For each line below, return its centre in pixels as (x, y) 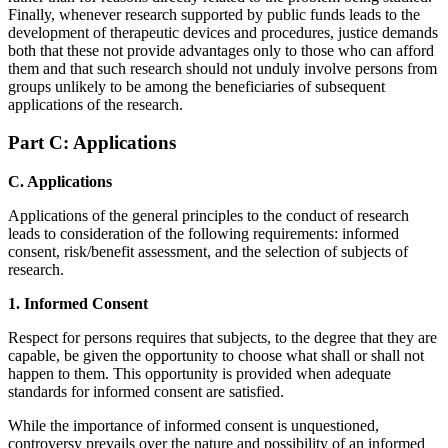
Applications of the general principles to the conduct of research (208, 216)
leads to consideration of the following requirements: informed (203, 234)
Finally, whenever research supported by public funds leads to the (214, 14)
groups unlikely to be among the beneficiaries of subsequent (196, 86)
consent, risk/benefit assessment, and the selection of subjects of (208, 252)
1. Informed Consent (78, 304)
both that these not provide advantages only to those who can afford (221, 50)
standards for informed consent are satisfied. (146, 392)
